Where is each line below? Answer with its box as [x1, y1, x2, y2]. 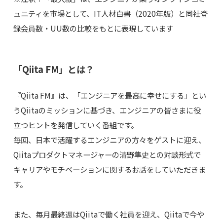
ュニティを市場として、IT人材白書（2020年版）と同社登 [13, 8, 208, 19]
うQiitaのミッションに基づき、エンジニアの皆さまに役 [13, 104, 201, 115]
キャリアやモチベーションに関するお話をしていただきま [13, 163, 206, 175]
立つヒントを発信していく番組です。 [13, 119, 138, 130]
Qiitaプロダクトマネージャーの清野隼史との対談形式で [13, 148, 201, 160]
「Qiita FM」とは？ [13, 62, 94, 75]
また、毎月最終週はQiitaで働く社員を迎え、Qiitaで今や [13, 208, 204, 220]
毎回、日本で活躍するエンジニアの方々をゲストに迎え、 [13, 134, 206, 145]
